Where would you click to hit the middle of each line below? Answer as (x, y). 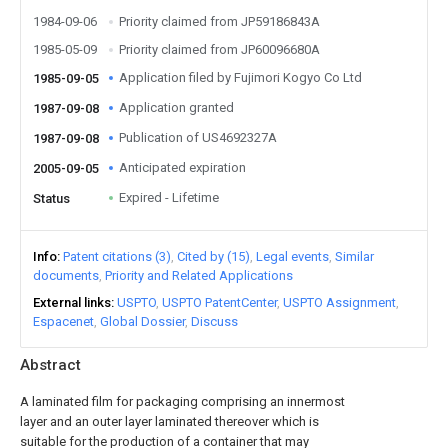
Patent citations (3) (117, 256)
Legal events (292, 256)
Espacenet (63, 321)
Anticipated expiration (182, 167)
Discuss (214, 321)
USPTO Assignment (339, 302)
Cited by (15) (213, 256)
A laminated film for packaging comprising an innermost (182, 401)
